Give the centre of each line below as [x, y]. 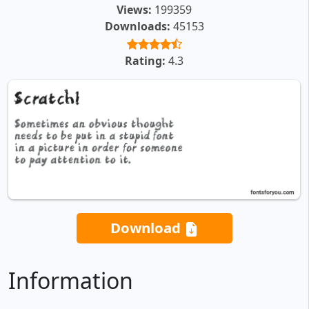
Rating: [145, 61]
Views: [134, 10]
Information [71, 281]
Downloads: [137, 27]
